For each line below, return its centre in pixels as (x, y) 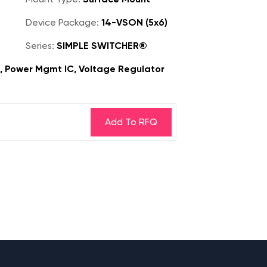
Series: (40, 46)
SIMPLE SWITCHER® (101, 46)
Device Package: (62, 22)
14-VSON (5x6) (133, 22)
